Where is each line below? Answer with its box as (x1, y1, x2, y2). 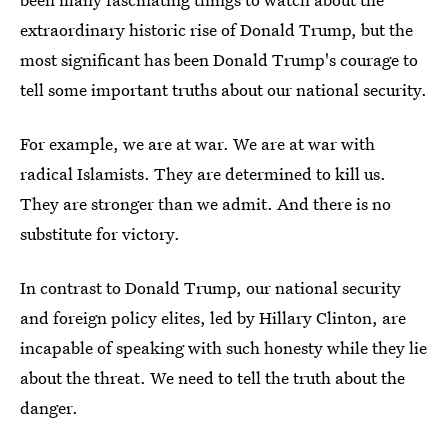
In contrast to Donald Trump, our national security (20, 276, 401, 300)
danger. (20, 396, 78, 420)
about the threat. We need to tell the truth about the (20, 366, 405, 390)
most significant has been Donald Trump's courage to (20, 48, 418, 72)
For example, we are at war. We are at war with (20, 132, 375, 156)
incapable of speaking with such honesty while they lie (20, 336, 427, 360)
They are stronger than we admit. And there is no (20, 192, 391, 216)
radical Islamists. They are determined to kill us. (20, 162, 386, 186)
